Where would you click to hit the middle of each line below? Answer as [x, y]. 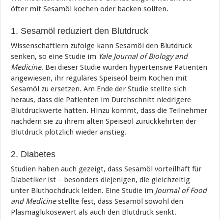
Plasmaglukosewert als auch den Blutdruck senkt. [94, 212]
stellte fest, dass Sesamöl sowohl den [120, 201]
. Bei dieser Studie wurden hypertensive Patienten [124, 67]
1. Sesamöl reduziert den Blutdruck [80, 31]
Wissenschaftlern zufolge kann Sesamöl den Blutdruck [102, 45]
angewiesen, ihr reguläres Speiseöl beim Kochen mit [99, 78]
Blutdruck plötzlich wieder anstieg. [69, 132]
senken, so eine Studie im [55, 56]
